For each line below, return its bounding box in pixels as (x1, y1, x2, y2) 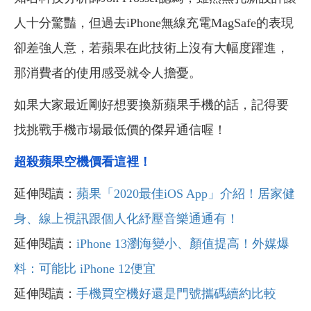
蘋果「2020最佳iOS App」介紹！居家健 (76, 187, 295, 201)
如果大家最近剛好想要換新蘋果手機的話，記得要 (14, 98, 289, 112)
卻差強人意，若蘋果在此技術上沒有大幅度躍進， (14, 41, 289, 56)
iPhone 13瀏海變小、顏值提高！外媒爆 (76, 237, 289, 251)
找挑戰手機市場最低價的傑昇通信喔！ (14, 123, 226, 137)
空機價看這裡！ (64, 155, 151, 169)
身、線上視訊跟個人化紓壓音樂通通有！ (14, 212, 239, 226)
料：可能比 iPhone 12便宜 (14, 262, 155, 276)
